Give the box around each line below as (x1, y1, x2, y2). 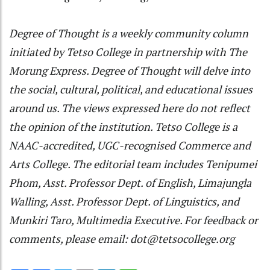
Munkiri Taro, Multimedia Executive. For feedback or (9, 212, 258, 227)
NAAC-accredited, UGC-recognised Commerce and (9, 137, 251, 152)
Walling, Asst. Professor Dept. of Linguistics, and (9, 193, 239, 209)
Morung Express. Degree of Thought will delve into (9, 63, 250, 78)
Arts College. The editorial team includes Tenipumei (9, 156, 257, 171)
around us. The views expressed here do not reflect (9, 100, 250, 115)
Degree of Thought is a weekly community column (9, 25, 248, 40)
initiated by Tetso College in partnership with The (9, 44, 247, 59)
